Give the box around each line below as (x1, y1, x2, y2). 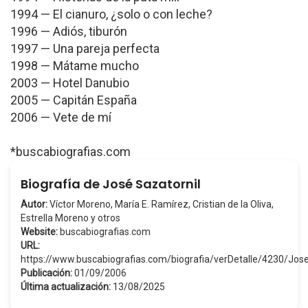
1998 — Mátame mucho (10, 58, 139, 73)
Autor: (21, 199, 47, 210)
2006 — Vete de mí (10, 110, 111, 124)
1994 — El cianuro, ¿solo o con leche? (10, 7, 212, 21)
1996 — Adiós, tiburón (10, 24, 127, 38)
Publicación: (21, 267, 72, 278)
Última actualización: (21, 281, 111, 292)
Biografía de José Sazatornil (21, 175, 201, 192)
